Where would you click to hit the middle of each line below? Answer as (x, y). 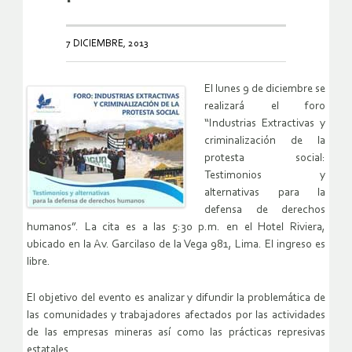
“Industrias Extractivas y (265, 124)
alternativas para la (265, 193)
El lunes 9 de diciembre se (265, 90)
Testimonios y (265, 176)
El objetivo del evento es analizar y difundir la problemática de (176, 299)
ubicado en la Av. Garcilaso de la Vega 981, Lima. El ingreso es (176, 245)
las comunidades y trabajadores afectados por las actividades (176, 316)
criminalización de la (265, 141)
